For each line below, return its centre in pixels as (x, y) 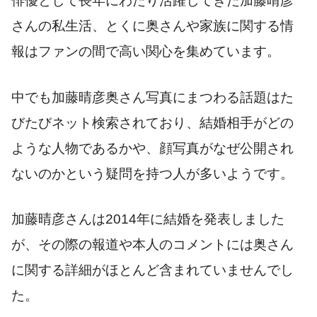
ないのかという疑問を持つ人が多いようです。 (152, 173)
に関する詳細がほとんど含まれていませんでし (152, 270)
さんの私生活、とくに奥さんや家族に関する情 (152, 26)
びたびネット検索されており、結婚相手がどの (152, 122)
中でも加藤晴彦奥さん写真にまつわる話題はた (152, 97)
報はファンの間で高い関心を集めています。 (146, 52)
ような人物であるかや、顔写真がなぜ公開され (152, 148)
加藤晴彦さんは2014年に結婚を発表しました (148, 219)
